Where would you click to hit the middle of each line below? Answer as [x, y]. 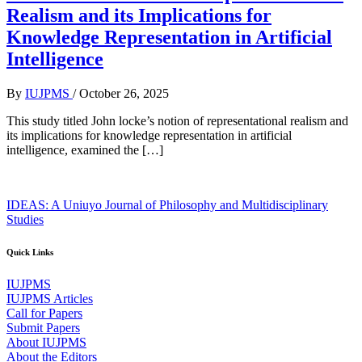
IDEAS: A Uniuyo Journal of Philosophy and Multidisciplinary [167, 204]
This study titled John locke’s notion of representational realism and [177, 120]
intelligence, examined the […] [85, 149]
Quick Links [30, 252]
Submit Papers [43, 327]
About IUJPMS [46, 342]
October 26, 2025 [124, 93]
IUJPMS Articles [50, 298]
